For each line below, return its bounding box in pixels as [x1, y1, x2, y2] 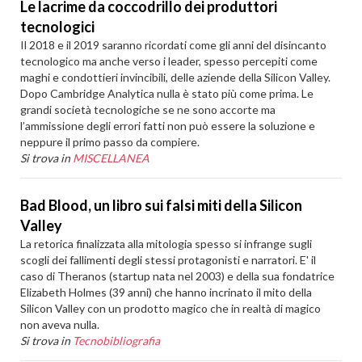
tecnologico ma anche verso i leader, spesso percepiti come [20, 54, 318, 68]
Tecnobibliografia [73, 334, 161, 347]
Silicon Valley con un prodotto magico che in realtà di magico [20, 301, 322, 315]
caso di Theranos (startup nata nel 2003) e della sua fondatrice [20, 269, 335, 283]
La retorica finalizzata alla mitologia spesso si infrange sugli [20, 237, 313, 250]
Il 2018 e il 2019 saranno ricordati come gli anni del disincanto [20, 38, 327, 52]
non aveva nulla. [20, 318, 100, 331]
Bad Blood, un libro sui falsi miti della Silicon [20, 196, 303, 214]
